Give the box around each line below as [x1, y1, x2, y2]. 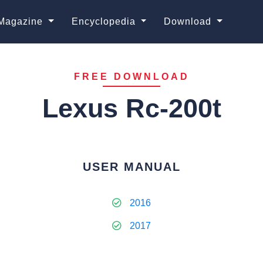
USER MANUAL [82, 160, 181, 173]
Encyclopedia [71, 16, 139, 26]
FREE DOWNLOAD [73, 72, 190, 82]
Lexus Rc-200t [42, 93, 221, 123]
